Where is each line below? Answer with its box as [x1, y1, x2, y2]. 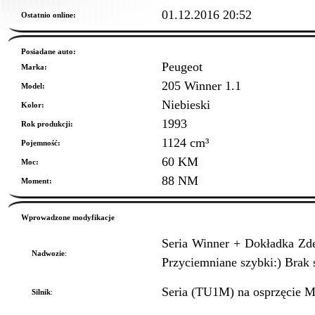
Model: [21, 82, 45, 90]
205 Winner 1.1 [162, 79, 241, 93]
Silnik [32, 288, 51, 296]
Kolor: [21, 101, 44, 109]
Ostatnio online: [21, 11, 76, 19]
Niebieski [162, 98, 210, 112]
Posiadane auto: [21, 47, 76, 56]
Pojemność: [21, 139, 60, 147]
